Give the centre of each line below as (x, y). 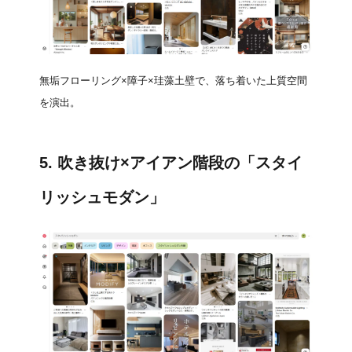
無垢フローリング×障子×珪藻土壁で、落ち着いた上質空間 (173, 80)
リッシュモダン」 (102, 197)
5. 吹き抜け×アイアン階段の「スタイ (171, 162)
